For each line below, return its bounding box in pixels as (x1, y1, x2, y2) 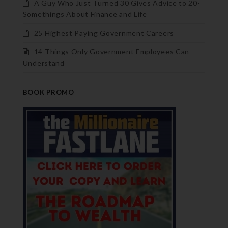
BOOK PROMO (22, 88, 74, 96)
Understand (22, 58, 65, 67)
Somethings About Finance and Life (22, 9, 147, 18)
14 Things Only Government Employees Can (34, 47, 190, 56)
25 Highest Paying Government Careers (34, 28, 174, 37)
